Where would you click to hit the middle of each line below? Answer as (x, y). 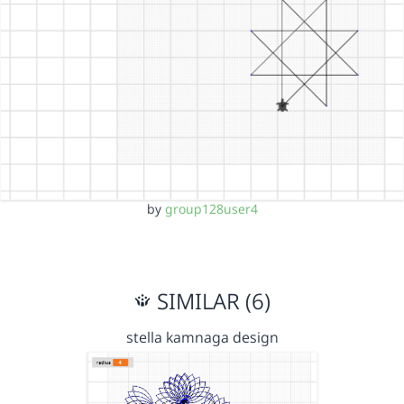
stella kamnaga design (202, 337)
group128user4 (211, 209)
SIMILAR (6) (211, 301)
